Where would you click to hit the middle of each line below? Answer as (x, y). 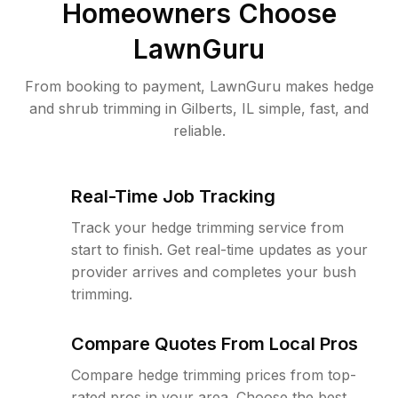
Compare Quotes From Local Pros (215, 344)
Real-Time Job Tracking (173, 196)
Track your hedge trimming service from (207, 227)
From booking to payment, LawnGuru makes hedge (199, 86)
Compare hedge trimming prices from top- (214, 375)
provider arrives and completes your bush (214, 272)
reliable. (199, 131)
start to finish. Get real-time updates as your (219, 250)
